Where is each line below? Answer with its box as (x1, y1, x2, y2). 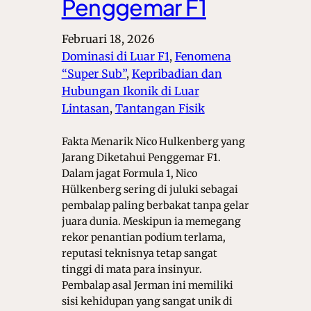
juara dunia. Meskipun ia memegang (61, 215, 241, 228)
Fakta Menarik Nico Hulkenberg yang (61, 135, 245, 148)
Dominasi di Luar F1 (61, 49, 169, 63)
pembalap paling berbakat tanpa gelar (61, 199, 249, 212)
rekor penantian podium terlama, (61, 230, 226, 244)
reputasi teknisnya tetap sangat (61, 246, 217, 260)
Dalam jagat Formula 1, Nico (61, 167, 197, 180)
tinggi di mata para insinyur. (61, 262, 202, 276)
